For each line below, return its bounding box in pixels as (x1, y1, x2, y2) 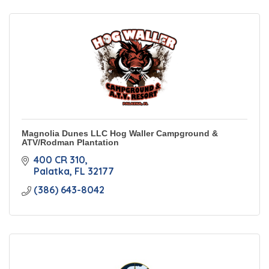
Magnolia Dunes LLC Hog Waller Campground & (22, 128, 218, 138)
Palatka (34, 165, 70, 177)
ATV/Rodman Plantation (22, 138, 119, 147)
